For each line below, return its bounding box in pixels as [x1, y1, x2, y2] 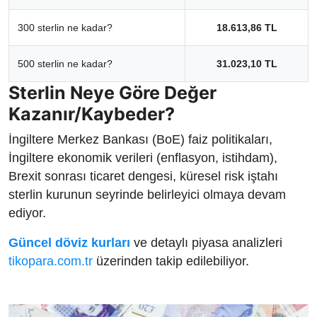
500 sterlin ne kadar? [18, 57, 113, 69]
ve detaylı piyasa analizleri [130, 235, 282, 250]
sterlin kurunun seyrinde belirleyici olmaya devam [8, 187, 286, 202]
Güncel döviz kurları [8, 235, 130, 250]
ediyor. [8, 205, 46, 220]
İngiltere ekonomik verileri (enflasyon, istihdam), [8, 150, 277, 165]
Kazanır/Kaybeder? [8, 103, 175, 125]
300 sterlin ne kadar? [18, 21, 113, 33]
